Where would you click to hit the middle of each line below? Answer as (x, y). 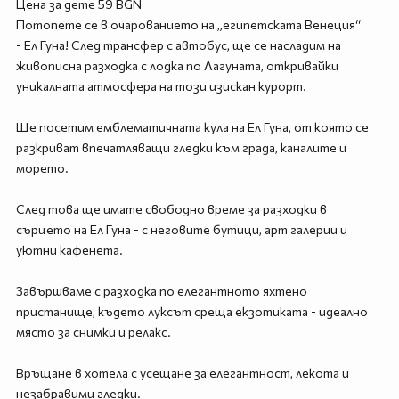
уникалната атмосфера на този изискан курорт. (161, 86)
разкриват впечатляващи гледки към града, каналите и (181, 147)
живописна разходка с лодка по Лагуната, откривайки (177, 65)
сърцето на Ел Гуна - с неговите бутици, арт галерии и (181, 229)
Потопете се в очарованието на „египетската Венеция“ (188, 24)
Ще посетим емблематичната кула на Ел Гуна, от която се (192, 127)
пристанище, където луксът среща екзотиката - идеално (191, 311)
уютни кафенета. (69, 250)
